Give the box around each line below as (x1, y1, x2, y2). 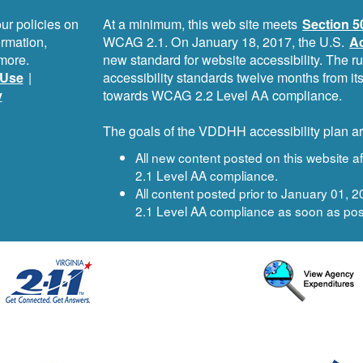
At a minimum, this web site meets (103, 15, 301, 33)
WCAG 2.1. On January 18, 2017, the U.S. (103, 32, 348, 51)
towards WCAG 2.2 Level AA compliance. (103, 86, 343, 105)
